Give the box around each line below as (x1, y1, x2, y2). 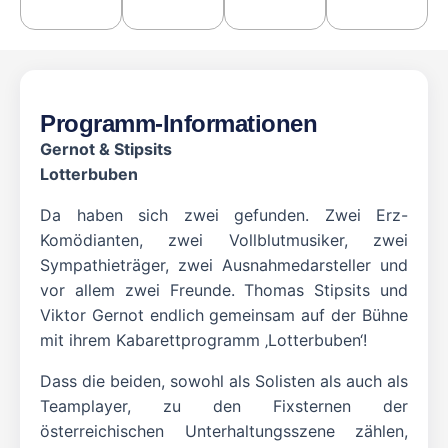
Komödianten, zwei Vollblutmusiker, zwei (40, 230, 408, 251)
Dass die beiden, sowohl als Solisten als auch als (40, 371, 408, 392)
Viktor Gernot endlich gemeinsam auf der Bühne (40, 305, 408, 326)
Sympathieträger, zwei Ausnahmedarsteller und (40, 255, 408, 276)
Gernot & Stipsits (40, 139, 172, 160)
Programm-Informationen (40, 110, 318, 138)
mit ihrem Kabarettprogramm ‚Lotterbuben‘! (40, 330, 367, 351)
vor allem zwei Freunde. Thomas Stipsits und (40, 280, 408, 301)
